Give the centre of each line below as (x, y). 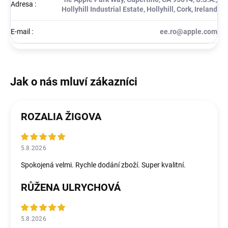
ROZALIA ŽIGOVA (61, 116)
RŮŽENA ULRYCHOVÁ (71, 187)
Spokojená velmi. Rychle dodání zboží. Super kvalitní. (103, 165)
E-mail (21, 31)
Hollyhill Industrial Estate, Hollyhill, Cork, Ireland (139, 9)
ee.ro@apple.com (189, 31)
